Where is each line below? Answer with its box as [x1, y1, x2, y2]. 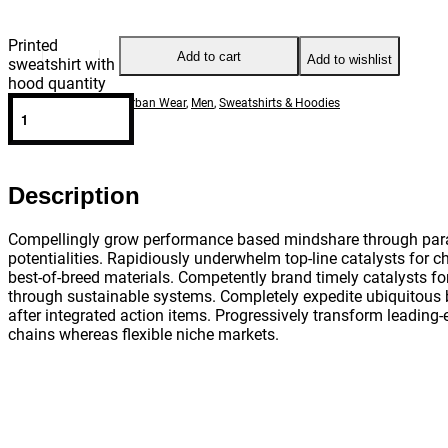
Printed [8, 36, 58, 56]
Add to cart [177, 48, 241, 64]
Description [8, 182, 140, 210]
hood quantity [8, 74, 106, 94]
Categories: [8, 96, 72, 111]
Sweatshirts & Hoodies [219, 96, 340, 111]
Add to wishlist [307, 51, 392, 67]
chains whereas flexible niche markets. [8, 325, 279, 344]
